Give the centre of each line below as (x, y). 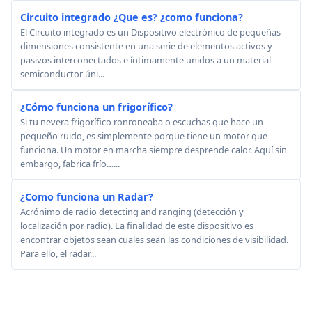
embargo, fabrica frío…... (70, 164)
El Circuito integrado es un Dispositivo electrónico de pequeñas (150, 32)
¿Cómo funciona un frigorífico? (96, 107)
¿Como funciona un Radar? (87, 197)
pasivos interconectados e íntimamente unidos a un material (146, 60)
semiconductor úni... (62, 74)
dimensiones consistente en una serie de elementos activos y (146, 46)
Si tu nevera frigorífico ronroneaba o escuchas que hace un (142, 122)
